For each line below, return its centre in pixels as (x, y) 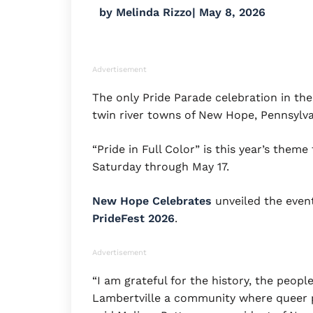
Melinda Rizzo (152, 12)
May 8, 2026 (232, 12)
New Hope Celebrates (154, 201)
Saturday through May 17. (161, 166)
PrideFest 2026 (133, 218)
